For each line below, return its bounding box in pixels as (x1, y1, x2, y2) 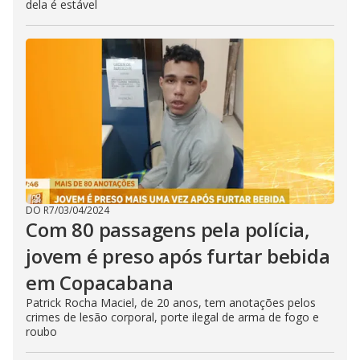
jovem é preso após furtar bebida (26, 243, 330, 269)
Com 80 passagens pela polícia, (26, 216, 310, 243)
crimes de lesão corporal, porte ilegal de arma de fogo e (26, 309, 319, 325)
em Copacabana (26, 269, 174, 296)
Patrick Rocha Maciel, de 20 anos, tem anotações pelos (26, 295, 316, 310)
